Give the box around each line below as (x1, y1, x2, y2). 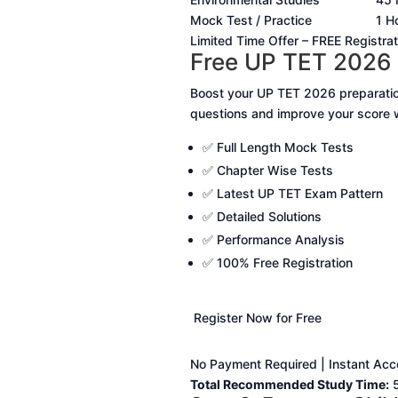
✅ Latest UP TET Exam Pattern (202, 186, 383, 202)
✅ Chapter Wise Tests (202, 163, 333, 179)
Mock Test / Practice (189, 12, 312, 28)
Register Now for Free (189, 310, 322, 326)
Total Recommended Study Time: (189, 377, 389, 393)
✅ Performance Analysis (202, 232, 345, 248)
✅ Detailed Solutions (202, 209, 322, 225)
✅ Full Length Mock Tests (202, 139, 354, 155)
